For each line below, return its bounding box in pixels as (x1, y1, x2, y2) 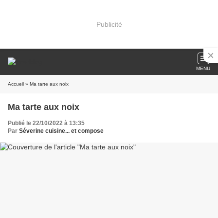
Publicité (96, 20, 122, 28)
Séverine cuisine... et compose (19, 127, 104, 134)
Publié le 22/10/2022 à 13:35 (8, 120, 85, 127)
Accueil (8, 81, 24, 87)
